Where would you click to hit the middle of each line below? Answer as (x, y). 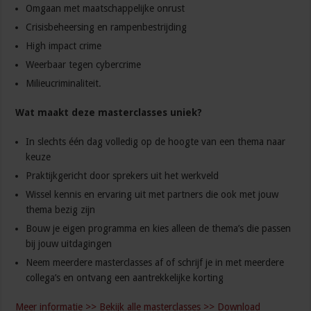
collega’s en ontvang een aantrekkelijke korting (125, 278)
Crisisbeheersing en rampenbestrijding (107, 27)
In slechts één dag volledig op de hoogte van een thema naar (156, 142)
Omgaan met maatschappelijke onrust (106, 9)
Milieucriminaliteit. (64, 84)
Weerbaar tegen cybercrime (84, 65)
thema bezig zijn (61, 210)
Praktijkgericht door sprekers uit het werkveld (123, 176)
